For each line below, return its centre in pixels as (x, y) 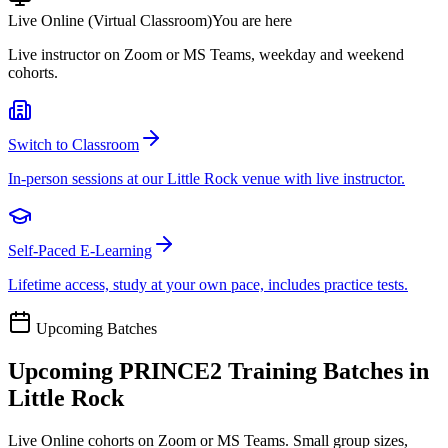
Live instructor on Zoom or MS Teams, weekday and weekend (206, 54)
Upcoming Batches (94, 328)
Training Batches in (325, 370)
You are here (252, 20)
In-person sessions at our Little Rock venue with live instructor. (206, 178)
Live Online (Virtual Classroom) (110, 20)
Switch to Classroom (73, 144)
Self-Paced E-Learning (80, 250)
